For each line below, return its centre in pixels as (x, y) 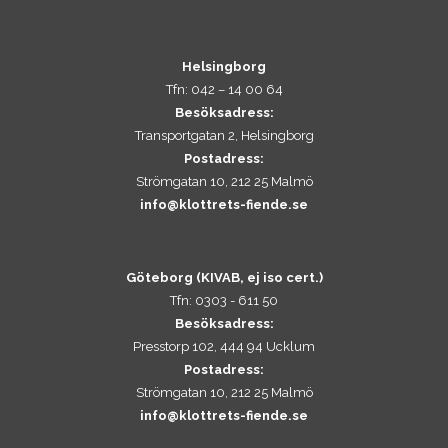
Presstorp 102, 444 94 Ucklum (224, 347)
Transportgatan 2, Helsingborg (224, 136)
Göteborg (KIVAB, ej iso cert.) (224, 278)
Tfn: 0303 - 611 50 (224, 301)
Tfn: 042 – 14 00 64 (224, 90)
